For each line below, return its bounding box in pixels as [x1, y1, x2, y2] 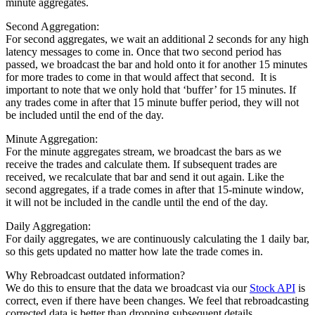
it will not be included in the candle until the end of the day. [6, 195, 268, 208]
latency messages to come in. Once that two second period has [6, 45, 281, 58]
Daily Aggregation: [6, 219, 91, 232]
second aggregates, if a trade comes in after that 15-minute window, [6, 183, 304, 195]
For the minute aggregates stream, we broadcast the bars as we [6, 145, 281, 157]
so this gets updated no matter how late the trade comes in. [6, 245, 263, 257]
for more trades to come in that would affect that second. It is [6, 70, 276, 83]
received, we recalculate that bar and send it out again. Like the [6, 170, 284, 183]
